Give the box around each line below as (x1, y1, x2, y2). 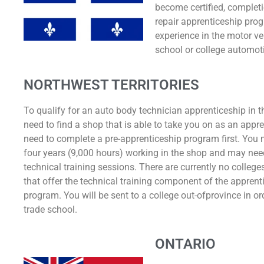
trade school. (24, 203, 77, 215)
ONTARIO (155, 236, 216, 253)
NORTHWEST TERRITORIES (24, 76, 199, 93)
